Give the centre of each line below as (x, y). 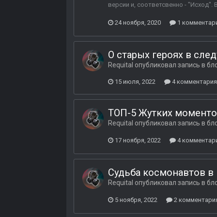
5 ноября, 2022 (136, 200)
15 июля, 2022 (135, 81)
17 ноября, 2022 (138, 140)
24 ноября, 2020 (138, 23)
